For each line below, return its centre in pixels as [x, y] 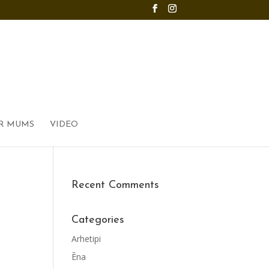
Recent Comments [116, 185]
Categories [98, 220]
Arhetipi [86, 239]
